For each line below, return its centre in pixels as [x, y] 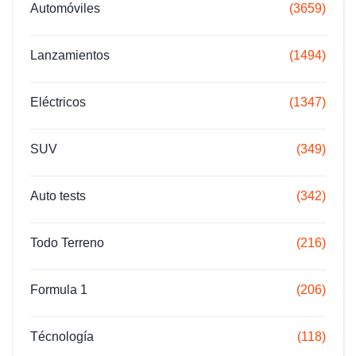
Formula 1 [59, 289]
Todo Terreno [67, 242]
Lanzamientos [70, 55]
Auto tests [58, 195]
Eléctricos [58, 102]
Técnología [62, 336]
